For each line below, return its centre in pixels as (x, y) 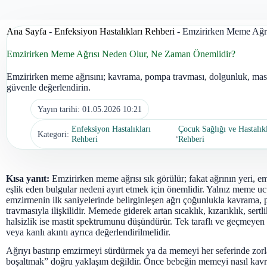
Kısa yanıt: (28, 178)
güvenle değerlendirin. (49, 87)
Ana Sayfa (27, 31)
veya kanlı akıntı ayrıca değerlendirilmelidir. (88, 232)
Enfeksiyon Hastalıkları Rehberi (114, 31)
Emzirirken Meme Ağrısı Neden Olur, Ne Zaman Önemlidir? (121, 54)
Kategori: (53, 134)
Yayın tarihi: (59, 109)
